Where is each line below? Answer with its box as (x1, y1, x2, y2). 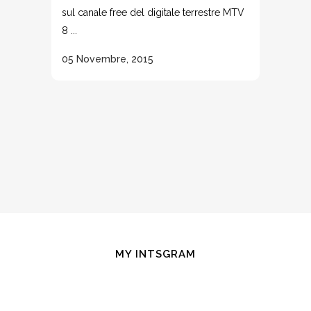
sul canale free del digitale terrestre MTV (62, 6, 244, 18)
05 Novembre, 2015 (62, 53, 153, 65)
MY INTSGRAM (115, 248, 196, 260)
